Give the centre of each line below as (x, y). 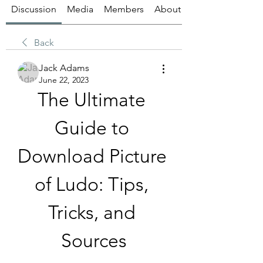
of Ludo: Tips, (92, 184)
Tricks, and (92, 212)
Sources (94, 240)
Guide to (92, 128)
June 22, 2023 (64, 80)
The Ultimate (92, 100)
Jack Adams (64, 68)
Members (124, 9)
